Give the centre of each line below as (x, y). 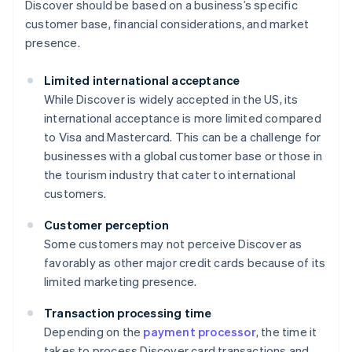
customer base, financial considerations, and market (167, 24)
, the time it (286, 332)
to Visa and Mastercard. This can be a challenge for (183, 137)
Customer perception (106, 225)
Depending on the (94, 332)
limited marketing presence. (121, 282)
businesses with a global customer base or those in (183, 156)
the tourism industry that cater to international (170, 175)
